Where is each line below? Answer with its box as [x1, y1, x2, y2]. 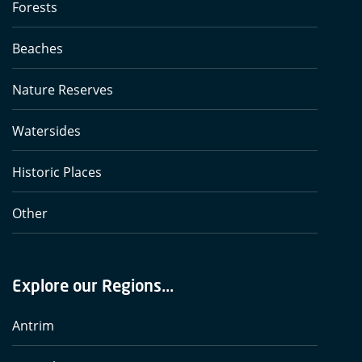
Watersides [12, 122, 81, 141]
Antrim [12, 317, 54, 335]
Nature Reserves [12, 81, 113, 99]
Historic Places [12, 163, 102, 182]
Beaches [12, 40, 63, 58]
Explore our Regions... [12, 276, 174, 296]
